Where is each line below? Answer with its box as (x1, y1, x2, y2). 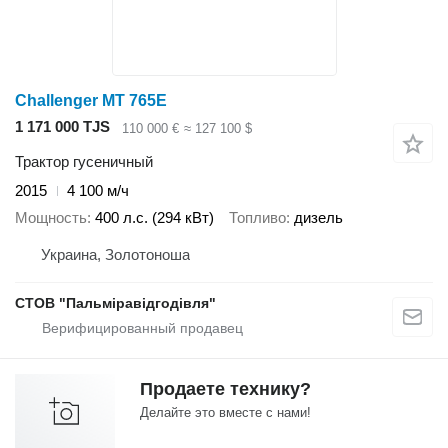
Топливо (229, 208, 286, 226)
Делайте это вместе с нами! (140, 405, 311, 420)
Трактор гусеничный (15, 153, 153, 170)
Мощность (15, 208, 87, 226)
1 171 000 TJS (15, 118, 110, 136)
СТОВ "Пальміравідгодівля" (15, 295, 216, 311)
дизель (294, 208, 343, 226)
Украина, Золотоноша (41, 246, 190, 263)
